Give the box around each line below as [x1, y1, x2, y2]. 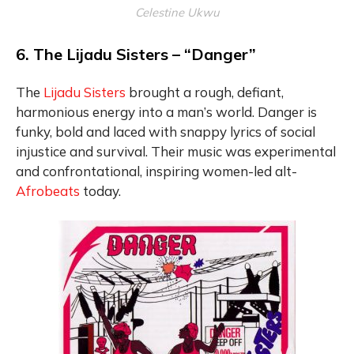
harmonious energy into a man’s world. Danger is [16, 103, 317, 120]
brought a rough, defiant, [126, 83, 284, 100]
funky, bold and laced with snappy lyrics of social [16, 122, 315, 140]
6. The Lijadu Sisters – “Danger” [16, 43, 256, 64]
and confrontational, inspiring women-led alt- [16, 162, 297, 179]
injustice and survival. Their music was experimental [16, 142, 336, 160]
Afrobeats [16, 182, 80, 199]
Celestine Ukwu [134, 4, 220, 20]
